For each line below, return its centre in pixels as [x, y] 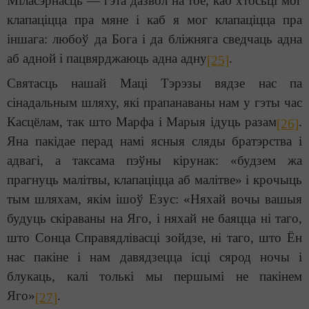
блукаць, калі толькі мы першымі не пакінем [154, 277]
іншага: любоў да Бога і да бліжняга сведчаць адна [154, 39]
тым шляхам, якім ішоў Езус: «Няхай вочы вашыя [154, 199]
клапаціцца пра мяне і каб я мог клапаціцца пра [154, 20]
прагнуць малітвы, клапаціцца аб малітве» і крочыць [154, 180]
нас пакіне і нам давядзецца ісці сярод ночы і [154, 257]
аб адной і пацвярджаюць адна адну [107, 59]
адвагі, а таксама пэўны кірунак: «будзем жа [154, 161]
